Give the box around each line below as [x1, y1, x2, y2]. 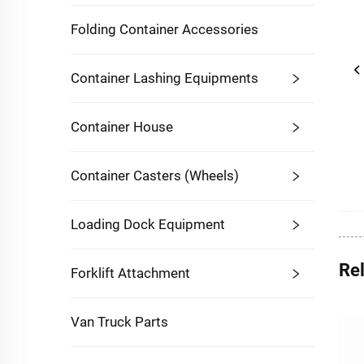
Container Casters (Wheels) [71, 167, 239, 184]
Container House [71, 119, 173, 135]
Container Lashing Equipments [71, 70, 258, 86]
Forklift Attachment [71, 265, 190, 281]
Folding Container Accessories [71, 21, 258, 37]
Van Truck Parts [71, 314, 168, 330]
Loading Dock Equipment [71, 216, 225, 232]
